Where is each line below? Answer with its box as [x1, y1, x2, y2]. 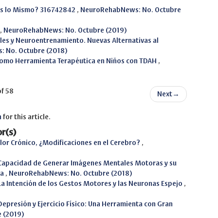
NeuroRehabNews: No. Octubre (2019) [3, 27, 127, 34]
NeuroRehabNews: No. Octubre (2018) [9, 170, 132, 177]
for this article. [1, 113, 51, 121]
